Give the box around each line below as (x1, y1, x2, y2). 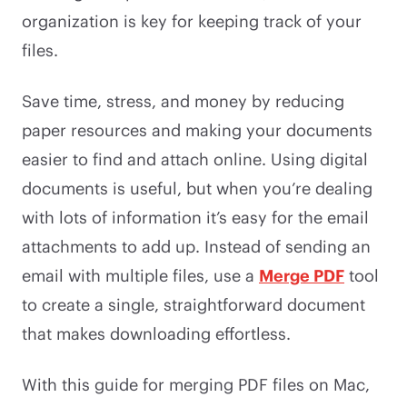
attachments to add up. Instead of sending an (22, 235, 371, 256)
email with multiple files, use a (22, 264, 259, 285)
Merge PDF (259, 264, 344, 285)
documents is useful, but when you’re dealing (22, 177, 372, 198)
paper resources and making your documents (22, 119, 372, 140)
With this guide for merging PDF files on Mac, (22, 373, 370, 394)
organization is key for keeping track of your (22, 10, 362, 31)
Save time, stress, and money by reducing (22, 90, 344, 111)
